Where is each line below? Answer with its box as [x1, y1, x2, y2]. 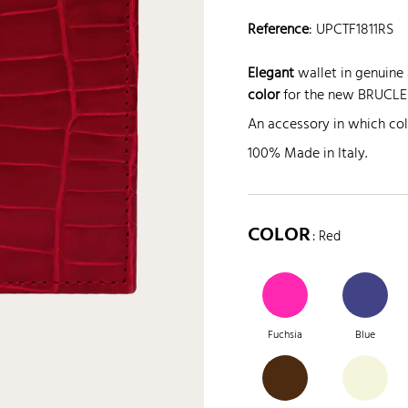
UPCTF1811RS [316, 18, 393, 43]
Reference [248, 18, 309, 43]
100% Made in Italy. [248, 142, 367, 167]
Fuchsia [267, 325, 302, 344]
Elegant [248, 62, 294, 87]
